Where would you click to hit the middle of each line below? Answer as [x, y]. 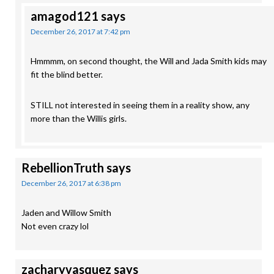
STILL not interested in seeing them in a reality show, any [140, 105]
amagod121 [65, 16]
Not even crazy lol [55, 226]
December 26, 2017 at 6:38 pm [71, 183]
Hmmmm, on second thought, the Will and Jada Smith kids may [149, 61]
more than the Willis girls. [79, 118]
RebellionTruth [63, 168]
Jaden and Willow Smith [66, 213]
